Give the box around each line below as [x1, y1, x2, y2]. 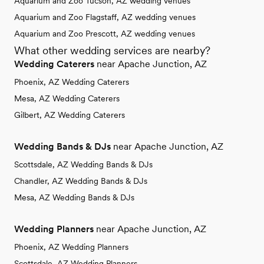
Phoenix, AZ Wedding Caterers [14, 77, 129, 87]
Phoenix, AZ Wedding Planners [14, 242, 128, 252]
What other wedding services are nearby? [14, 44, 210, 57]
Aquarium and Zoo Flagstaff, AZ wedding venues [14, 12, 196, 22]
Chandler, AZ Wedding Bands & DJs [14, 176, 147, 186]
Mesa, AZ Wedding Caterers [14, 94, 120, 104]
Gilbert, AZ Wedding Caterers [14, 110, 125, 120]
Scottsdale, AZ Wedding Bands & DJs [14, 160, 153, 170]
